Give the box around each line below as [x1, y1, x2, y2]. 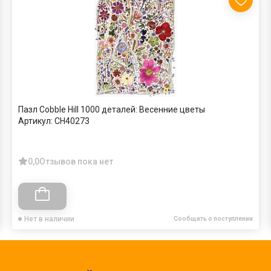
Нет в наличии [24, 214, 74, 223]
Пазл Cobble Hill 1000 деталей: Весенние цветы [18, 104, 205, 114]
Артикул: [18, 116, 53, 126]
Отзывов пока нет [39, 156, 113, 166]
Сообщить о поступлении [174, 215, 253, 222]
